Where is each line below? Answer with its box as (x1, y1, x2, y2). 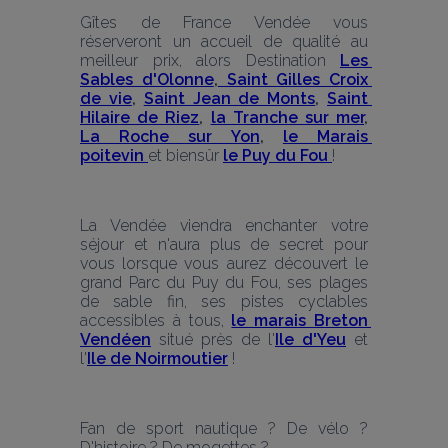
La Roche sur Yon (80, 126, 260, 146)
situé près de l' (159, 329, 275, 349)
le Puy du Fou (223, 145, 332, 165)
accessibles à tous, (80, 310, 232, 330)
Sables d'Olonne (80, 69, 214, 89)
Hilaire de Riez (80, 107, 200, 127)
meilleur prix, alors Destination (80, 50, 340, 70)
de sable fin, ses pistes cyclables (80, 291, 368, 311)
